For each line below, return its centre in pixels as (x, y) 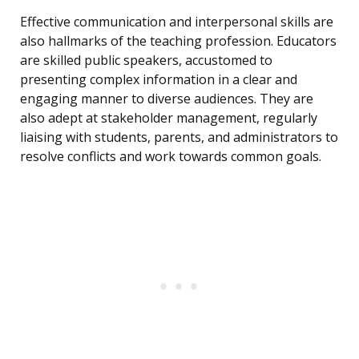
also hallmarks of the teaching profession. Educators (178, 41)
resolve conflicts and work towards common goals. (171, 157)
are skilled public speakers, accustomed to (146, 61)
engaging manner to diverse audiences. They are (167, 99)
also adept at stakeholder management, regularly (169, 118)
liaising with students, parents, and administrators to (179, 137)
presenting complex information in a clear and (159, 80)
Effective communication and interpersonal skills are (177, 22)
